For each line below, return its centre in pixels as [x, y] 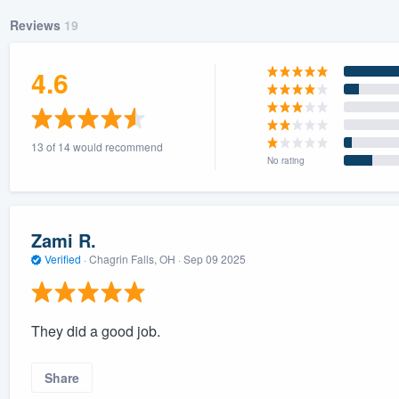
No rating [286, 160]
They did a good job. [95, 330]
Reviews [37, 24]
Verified [62, 259]
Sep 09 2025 [214, 259]
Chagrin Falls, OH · [134, 259]
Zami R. [63, 240]
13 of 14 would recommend [97, 146]
